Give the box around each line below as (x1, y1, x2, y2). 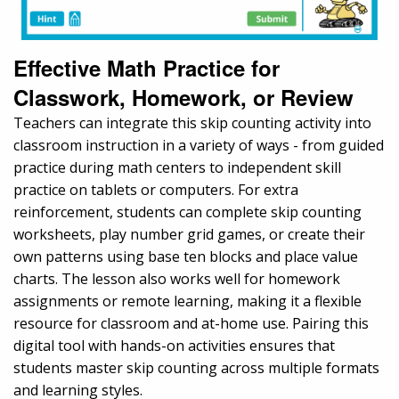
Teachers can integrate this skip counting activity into (13, 112, 371, 133)
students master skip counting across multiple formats (13, 357, 379, 378)
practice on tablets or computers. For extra (13, 179, 298, 199)
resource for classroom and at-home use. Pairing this (13, 313, 369, 333)
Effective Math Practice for (13, 52, 280, 83)
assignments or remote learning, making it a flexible (13, 290, 362, 311)
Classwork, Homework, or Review (13, 81, 354, 112)
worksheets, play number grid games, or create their (13, 224, 365, 244)
